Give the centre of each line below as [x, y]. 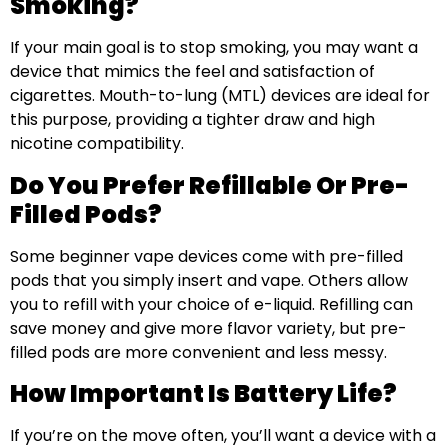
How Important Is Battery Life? [203, 394]
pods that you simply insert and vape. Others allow [209, 280]
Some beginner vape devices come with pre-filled [206, 256]
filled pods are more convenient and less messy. [198, 352]
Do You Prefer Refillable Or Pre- [209, 185]
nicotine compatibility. [97, 144]
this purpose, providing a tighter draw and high [192, 120]
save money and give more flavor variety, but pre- [208, 328]
